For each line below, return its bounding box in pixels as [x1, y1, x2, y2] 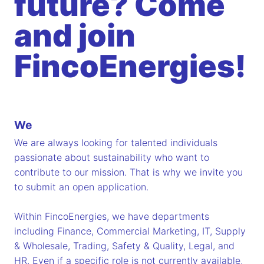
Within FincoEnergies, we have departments [14, 210, 209, 223]
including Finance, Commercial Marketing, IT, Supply [14, 225, 246, 237]
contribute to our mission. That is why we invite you [14, 166, 243, 179]
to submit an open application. [14, 181, 148, 193]
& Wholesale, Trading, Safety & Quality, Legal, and [14, 240, 235, 252]
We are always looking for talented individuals [14, 137, 217, 149]
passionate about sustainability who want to [14, 151, 209, 164]
